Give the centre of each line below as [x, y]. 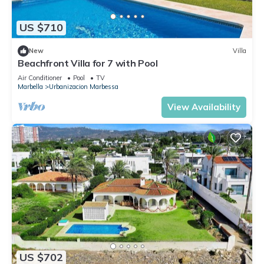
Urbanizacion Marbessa [84, 86]
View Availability [204, 107]
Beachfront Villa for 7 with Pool [88, 63]
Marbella [30, 86]
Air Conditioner [40, 77]
